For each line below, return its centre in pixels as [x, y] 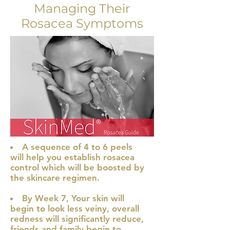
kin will [110, 198]
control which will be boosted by [77, 167]
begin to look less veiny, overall [75, 208]
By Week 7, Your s [59, 198]
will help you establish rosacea [72, 157]
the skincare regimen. [55, 178]
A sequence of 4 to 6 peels [77, 147]
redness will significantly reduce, [77, 219]
